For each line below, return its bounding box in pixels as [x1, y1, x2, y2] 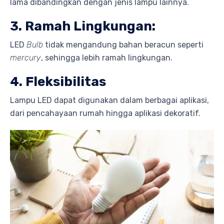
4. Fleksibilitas [10, 74, 106, 90]
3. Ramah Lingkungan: [10, 18, 155, 34]
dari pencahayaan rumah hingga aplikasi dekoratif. [10, 108, 200, 118]
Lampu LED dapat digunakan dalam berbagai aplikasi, [10, 95, 209, 105]
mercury [10, 53, 41, 63]
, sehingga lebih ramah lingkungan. [41, 53, 172, 63]
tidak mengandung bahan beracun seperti [43, 40, 203, 50]
